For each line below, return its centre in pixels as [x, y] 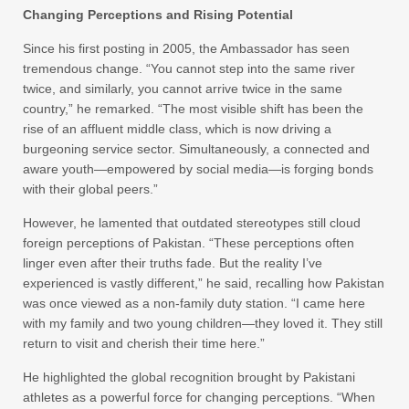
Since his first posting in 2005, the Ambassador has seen [186, 48]
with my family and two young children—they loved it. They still [203, 323]
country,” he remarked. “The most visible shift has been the [193, 108]
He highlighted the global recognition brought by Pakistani [189, 377]
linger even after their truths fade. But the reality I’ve [173, 262]
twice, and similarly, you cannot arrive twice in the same [183, 88]
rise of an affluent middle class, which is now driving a [177, 128]
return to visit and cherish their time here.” [144, 343]
